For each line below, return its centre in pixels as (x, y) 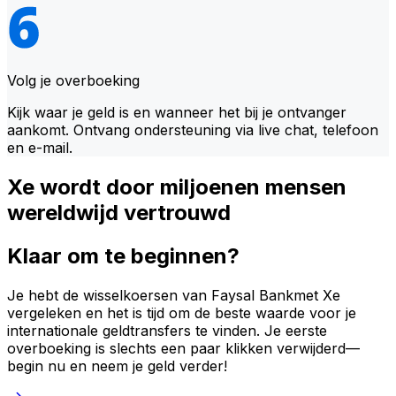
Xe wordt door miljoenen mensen (177, 187)
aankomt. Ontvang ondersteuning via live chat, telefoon (193, 129)
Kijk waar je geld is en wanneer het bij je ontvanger (177, 112)
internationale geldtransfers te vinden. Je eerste (167, 330)
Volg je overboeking (73, 80)
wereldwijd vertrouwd (119, 212)
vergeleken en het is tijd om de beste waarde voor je (182, 312)
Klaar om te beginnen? (123, 255)
